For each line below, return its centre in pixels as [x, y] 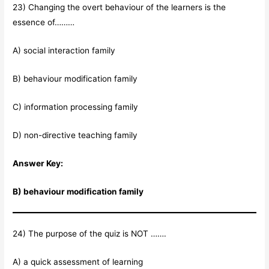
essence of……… [44, 23]
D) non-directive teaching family [75, 135]
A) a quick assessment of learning [78, 261]
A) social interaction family [64, 51]
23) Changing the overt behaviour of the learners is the [119, 8]
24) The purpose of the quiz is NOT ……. [90, 233]
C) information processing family [76, 107]
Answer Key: [38, 163]
